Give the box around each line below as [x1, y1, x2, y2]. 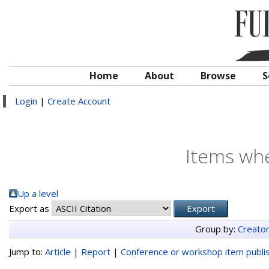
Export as [9, 202, 52, 214]
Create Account [47, 95, 110, 107]
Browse [201, 69, 236, 82]
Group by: [195, 223, 238, 235]
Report [81, 246, 110, 258]
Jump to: [9, 246, 45, 258]
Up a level [17, 187, 58, 199]
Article [45, 246, 71, 258]
